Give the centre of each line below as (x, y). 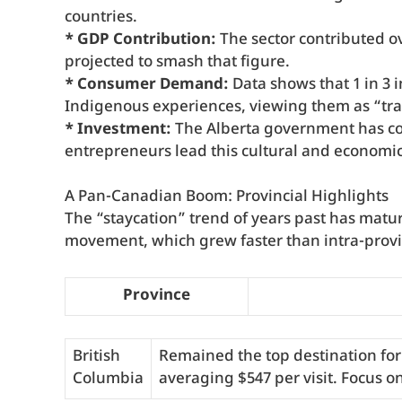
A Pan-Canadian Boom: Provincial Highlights (227, 197)
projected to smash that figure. (177, 62)
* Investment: (118, 130)
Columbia (108, 380)
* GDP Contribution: (140, 40)
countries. (101, 17)
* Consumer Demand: (147, 85)
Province (157, 296)
